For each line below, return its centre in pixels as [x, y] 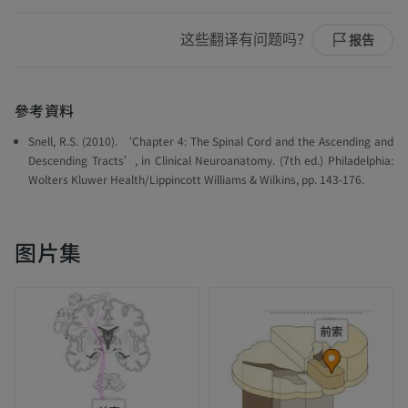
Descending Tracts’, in [92, 160]
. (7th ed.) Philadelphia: [333, 160]
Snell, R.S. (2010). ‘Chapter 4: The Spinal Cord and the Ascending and [211, 141]
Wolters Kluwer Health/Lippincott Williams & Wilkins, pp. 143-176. [196, 179]
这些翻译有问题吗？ [246, 40]
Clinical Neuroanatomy [214, 160]
